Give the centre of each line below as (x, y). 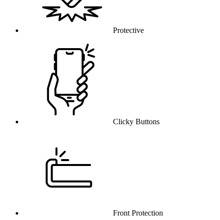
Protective (128, 30)
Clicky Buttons (136, 121)
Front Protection (138, 213)
